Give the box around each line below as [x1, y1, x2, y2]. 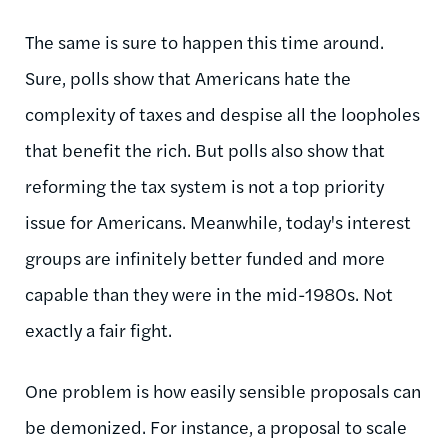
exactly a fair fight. [25, 316, 176, 342]
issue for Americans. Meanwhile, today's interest [25, 208, 411, 234]
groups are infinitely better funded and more [25, 244, 385, 270]
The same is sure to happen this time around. [25, 28, 384, 54]
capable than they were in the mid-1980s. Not [25, 280, 393, 306]
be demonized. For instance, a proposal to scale [25, 413, 407, 439]
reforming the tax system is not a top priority [25, 172, 384, 198]
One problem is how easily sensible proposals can [25, 377, 421, 403]
